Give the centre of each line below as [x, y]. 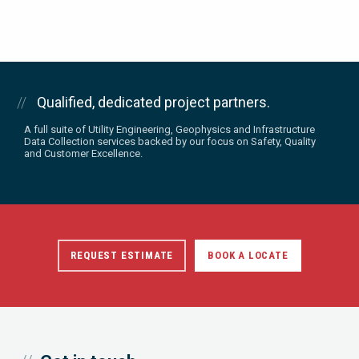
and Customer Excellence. [83, 153]
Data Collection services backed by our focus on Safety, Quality [170, 141]
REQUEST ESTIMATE [122, 255]
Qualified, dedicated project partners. [153, 102]
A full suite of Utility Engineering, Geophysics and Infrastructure [169, 129]
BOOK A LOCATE [248, 255]
